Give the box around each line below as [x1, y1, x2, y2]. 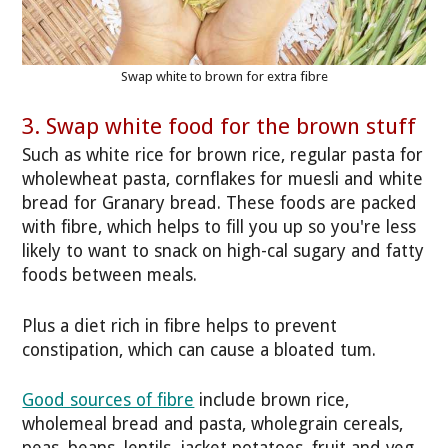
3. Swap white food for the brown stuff [22, 112, 417, 139]
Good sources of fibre [22, 389, 195, 410]
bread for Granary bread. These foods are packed [22, 193, 418, 214]
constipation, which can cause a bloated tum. [22, 339, 377, 360]
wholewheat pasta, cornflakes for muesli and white [22, 169, 424, 190]
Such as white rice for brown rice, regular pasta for [22, 145, 424, 166]
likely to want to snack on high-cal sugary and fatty [22, 241, 425, 262]
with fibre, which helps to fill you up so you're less [22, 217, 417, 238]
